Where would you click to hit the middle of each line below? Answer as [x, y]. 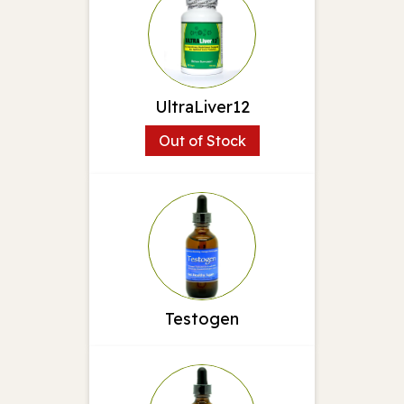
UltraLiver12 [202, 106]
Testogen [202, 318]
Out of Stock [202, 140]
